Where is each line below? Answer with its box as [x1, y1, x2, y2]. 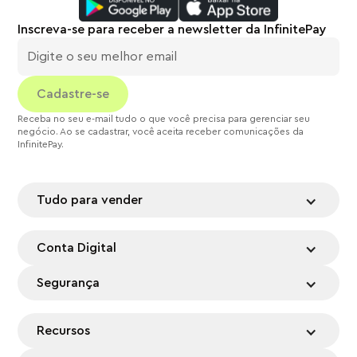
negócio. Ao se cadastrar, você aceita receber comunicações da [18, 127, 304, 137]
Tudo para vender [37, 194, 143, 207]
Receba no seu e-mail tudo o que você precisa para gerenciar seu [18, 114, 311, 124]
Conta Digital [37, 241, 117, 255]
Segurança [37, 277, 100, 290]
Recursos [37, 324, 91, 338]
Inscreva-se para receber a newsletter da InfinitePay [18, 23, 328, 37]
